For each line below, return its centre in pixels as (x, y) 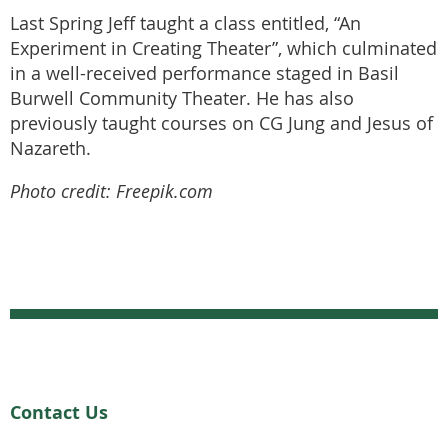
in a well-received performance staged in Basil (204, 74)
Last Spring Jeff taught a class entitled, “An (185, 24)
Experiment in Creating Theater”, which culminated (223, 49)
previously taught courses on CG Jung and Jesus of (221, 124)
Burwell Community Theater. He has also (182, 99)
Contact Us (59, 412)
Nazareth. (50, 149)
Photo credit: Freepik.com (111, 191)
